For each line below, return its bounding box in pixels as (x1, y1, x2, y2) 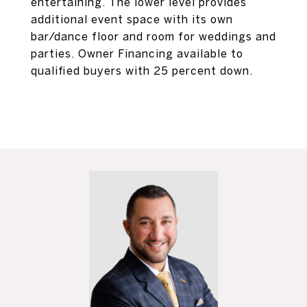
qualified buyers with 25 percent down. (31, 64, 253, 77)
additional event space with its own (31, 13, 233, 25)
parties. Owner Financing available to (31, 47, 243, 60)
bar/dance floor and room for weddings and (31, 30, 276, 42)
